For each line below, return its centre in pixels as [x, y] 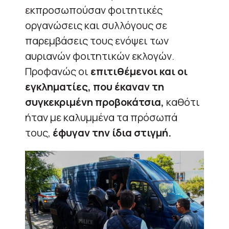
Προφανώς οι [58, 71]
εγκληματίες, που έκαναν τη [95, 86]
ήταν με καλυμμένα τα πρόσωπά [101, 117]
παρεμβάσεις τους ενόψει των [97, 40]
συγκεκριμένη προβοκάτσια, [95, 102]
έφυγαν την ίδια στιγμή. [112, 132]
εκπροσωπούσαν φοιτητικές [94, 10]
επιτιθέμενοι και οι [139, 71]
